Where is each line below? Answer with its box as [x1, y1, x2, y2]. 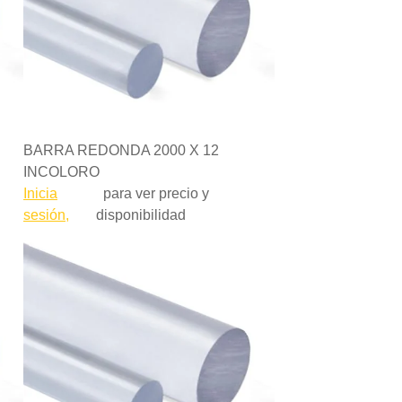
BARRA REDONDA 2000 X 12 [23, 143, 219, 158]
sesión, [23, 207, 69, 223]
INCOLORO [23, 164, 100, 179]
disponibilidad [95, 207, 186, 223]
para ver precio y [95, 186, 209, 201]
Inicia [23, 186, 57, 201]
